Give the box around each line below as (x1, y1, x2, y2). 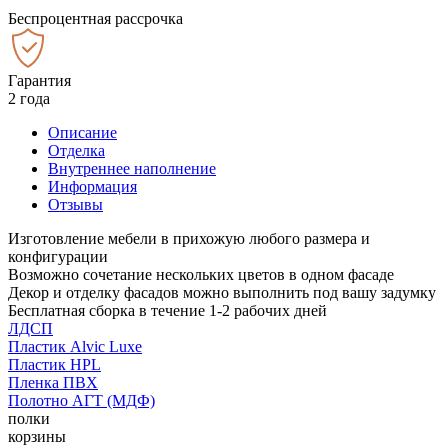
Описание (48, 123, 117, 141)
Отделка (48, 141, 105, 159)
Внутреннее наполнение (48, 159, 216, 177)
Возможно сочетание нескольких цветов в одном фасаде (8, 265, 394, 283)
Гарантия (8, 71, 71, 89)
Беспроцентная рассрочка (8, 9, 183, 27)
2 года (8, 89, 50, 107)
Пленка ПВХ (8, 373, 98, 391)
